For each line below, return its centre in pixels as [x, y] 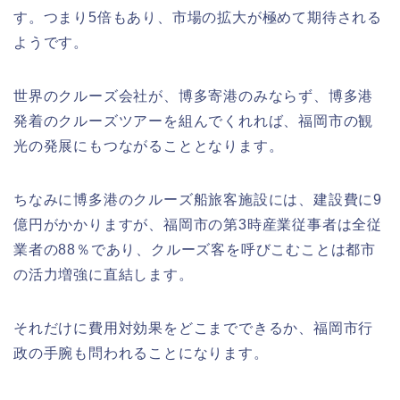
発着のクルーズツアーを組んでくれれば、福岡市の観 [194, 121]
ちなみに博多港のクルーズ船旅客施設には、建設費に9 [198, 200]
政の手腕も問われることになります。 [141, 353]
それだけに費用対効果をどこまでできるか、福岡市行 [194, 328]
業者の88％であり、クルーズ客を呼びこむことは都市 [195, 250]
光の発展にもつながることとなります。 [149, 146]
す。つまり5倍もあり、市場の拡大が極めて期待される [198, 17]
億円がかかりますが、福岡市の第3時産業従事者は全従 [198, 225]
